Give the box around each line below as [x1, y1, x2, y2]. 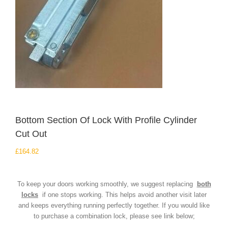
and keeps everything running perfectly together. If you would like [18, 202, 210, 209]
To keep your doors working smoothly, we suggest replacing [17, 180, 197, 188]
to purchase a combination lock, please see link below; [33, 212, 195, 220]
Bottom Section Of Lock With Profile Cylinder [15, 115, 197, 125]
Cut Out [15, 129, 47, 139]
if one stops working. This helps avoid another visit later [38, 191, 207, 198]
